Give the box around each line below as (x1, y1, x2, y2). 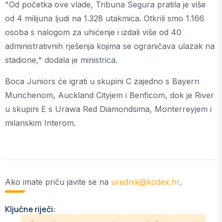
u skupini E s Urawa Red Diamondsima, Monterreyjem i (5, 104, 212, 114)
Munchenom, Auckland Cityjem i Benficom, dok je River (5, 90, 214, 100)
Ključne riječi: (5, 204, 56, 215)
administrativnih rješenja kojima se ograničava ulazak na (5, 41, 215, 51)
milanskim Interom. (5, 118, 76, 128)
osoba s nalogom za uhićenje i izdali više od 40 (5, 27, 181, 37)
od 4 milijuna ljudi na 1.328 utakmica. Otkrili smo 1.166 (5, 13, 204, 23)
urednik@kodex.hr (111, 177, 179, 187)
